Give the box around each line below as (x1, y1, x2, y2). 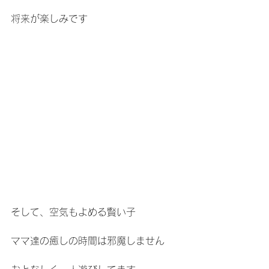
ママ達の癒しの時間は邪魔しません (11, 235, 165, 246)
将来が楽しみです (11, 14, 88, 24)
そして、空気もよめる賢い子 (11, 207, 136, 217)
